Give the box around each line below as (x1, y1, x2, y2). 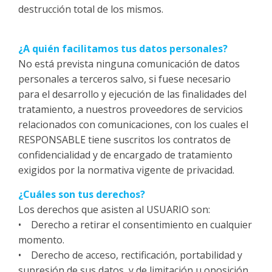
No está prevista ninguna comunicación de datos (18, 57, 240, 70)
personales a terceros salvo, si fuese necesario (18, 72, 231, 86)
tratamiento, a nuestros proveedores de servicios (18, 103, 243, 116)
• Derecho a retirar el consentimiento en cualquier (18, 218, 252, 231)
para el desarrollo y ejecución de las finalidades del (18, 87, 246, 101)
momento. (18, 233, 64, 246)
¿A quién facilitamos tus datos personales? (18, 42, 228, 55)
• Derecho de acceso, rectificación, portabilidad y (18, 248, 242, 262)
